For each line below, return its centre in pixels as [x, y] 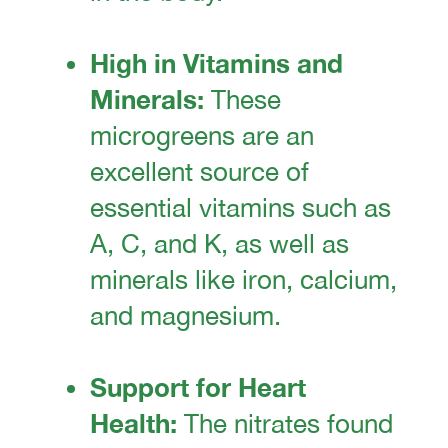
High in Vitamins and [216, 64]
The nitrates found [285, 424]
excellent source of [199, 172]
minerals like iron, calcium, [243, 280]
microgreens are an [202, 136]
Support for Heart [198, 388]
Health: [133, 424]
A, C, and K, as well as [219, 244]
